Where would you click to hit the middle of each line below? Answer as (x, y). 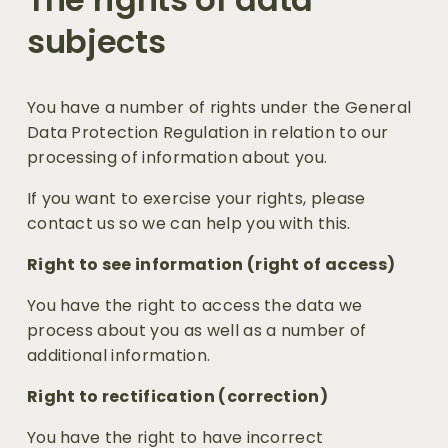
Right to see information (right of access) (211, 265)
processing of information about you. (177, 158)
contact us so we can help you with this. (188, 224)
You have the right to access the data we (194, 306)
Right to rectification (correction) (177, 397)
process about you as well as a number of (196, 331)
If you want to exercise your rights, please (196, 199)
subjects (96, 42)
